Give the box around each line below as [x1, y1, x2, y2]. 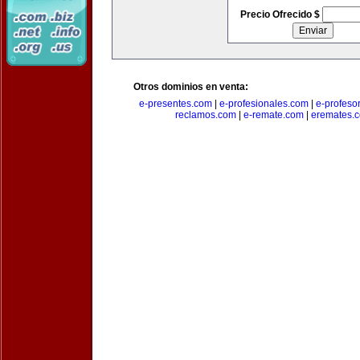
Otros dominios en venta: [133, 81, 248, 92]
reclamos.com [175, 109, 236, 121]
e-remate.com [243, 109, 304, 121]
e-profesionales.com [219, 98, 309, 109]
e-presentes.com [139, 98, 212, 109]
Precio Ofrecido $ [239, 9, 322, 20]
